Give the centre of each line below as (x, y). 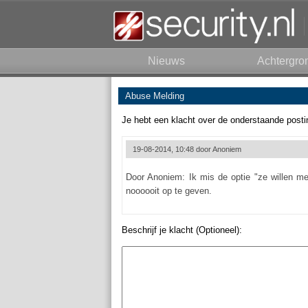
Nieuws (166, 61)
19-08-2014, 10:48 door (173, 149)
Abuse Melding (155, 96)
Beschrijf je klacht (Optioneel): (182, 230)
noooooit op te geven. (169, 191)
